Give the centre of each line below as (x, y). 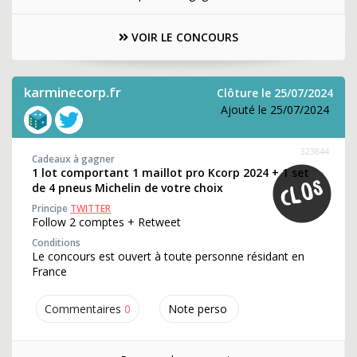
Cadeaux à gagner (73, 159)
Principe (51, 208)
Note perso (198, 309)
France (49, 271)
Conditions (56, 243)
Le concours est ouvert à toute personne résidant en (168, 256)
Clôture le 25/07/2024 (275, 93)
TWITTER (90, 208)
